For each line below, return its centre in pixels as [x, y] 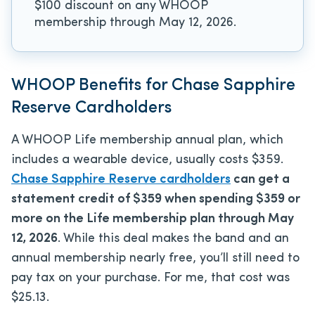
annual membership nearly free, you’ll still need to [155, 258]
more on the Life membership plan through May [153, 219]
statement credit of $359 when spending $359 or [156, 199]
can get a [260, 179]
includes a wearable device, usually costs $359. [147, 160]
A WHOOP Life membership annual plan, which [147, 140]
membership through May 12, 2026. [135, 22]
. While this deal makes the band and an [173, 238]
